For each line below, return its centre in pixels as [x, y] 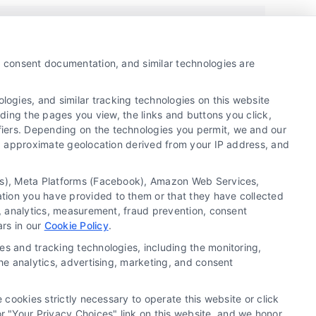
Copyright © [35, 168]
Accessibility [170, 241]
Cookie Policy [76, 225]
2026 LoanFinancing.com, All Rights [146, 168]
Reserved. [29, 183]
